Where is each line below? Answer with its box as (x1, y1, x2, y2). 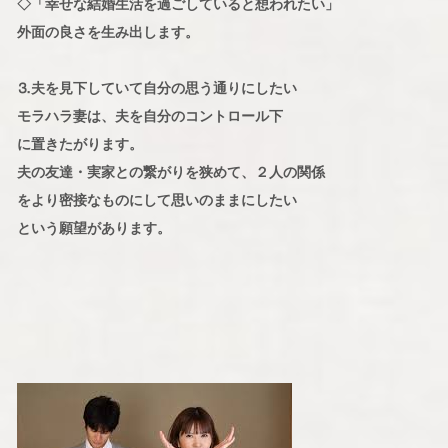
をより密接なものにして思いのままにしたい (16, 193, 297, 208)
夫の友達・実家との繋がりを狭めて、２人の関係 (16, 165, 325, 180)
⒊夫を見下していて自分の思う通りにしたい (16, 81, 297, 96)
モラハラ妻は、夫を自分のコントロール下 (16, 109, 283, 124)
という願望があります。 (16, 221, 171, 236)
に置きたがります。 (16, 137, 143, 152)
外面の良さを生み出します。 (16, 25, 199, 40)
